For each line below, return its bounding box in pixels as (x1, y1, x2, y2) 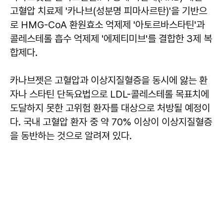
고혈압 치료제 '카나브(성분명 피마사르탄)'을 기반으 (10, 5, 207, 17)
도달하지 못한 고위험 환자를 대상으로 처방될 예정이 (10, 102, 210, 114)
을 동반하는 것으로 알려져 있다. (10, 130, 132, 142)
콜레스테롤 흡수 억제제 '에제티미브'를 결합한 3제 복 (10, 33, 212, 45)
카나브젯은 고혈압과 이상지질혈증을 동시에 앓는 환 (10, 74, 208, 86)
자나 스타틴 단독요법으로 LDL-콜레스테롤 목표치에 (10, 88, 209, 100)
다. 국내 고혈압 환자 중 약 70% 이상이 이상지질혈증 (10, 116, 212, 128)
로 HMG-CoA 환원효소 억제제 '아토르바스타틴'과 (10, 19, 205, 31)
